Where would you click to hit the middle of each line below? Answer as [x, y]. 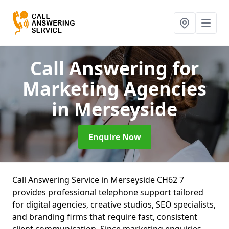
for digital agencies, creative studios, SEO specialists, [114, 204]
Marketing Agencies [114, 89]
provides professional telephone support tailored [108, 192]
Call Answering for [114, 68]
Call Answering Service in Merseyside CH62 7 [98, 180]
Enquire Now [114, 137]
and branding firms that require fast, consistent [105, 217]
